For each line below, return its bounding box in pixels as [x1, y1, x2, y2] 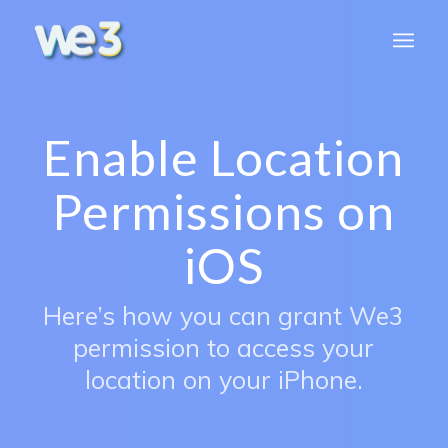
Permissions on [52, 181, 396, 240]
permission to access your [73, 331, 375, 363]
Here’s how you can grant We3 [43, 299, 405, 331]
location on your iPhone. [84, 363, 363, 395]
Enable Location [43, 127, 405, 186]
